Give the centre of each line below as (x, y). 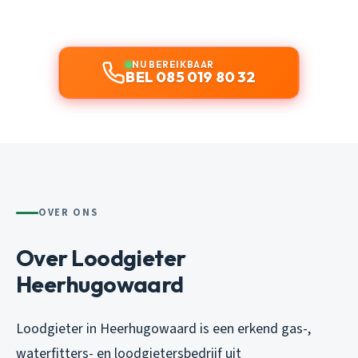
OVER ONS (68, 212)
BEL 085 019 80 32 (191, 77)
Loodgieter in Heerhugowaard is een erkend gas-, (163, 328)
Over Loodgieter (101, 257)
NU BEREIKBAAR (173, 64)
